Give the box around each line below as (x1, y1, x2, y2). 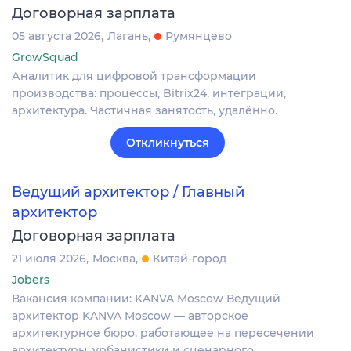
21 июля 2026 (12, 251, 86, 266)
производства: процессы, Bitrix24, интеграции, (12, 85, 286, 100)
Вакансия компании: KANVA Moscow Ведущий (12, 291, 280, 306)
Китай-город (153, 251, 226, 266)
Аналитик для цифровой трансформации (12, 68, 256, 83)
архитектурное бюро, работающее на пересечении (12, 326, 314, 341)
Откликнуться (126, 135, 209, 150)
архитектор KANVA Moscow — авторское (12, 309, 248, 324)
